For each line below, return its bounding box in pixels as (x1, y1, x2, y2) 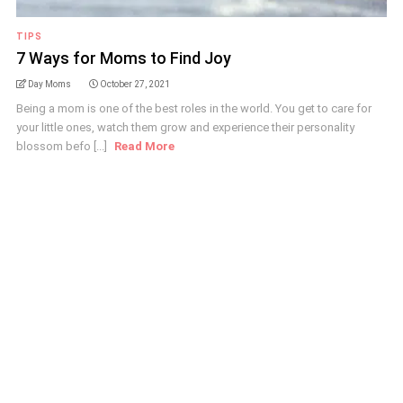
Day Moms (27, 79, 71, 89)
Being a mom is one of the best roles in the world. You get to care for (15, 102, 372, 115)
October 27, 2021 (99, 79, 170, 89)
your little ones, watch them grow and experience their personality (15, 121, 354, 134)
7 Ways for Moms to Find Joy (15, 49, 231, 67)
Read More (113, 139, 175, 153)
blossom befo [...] (15, 139, 110, 153)
